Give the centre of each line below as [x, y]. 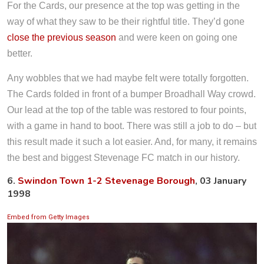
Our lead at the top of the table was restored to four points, [127, 110]
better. [20, 53]
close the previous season [62, 37]
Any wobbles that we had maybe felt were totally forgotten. [128, 78]
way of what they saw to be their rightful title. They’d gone [126, 21]
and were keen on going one [177, 37]
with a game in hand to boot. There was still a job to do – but [132, 126]
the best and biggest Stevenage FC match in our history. [123, 157]
